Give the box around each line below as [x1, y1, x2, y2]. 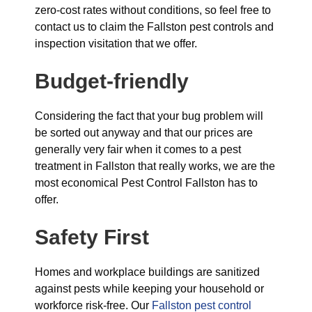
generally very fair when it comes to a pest [35, 143, 241, 155]
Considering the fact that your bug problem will [35, 110, 263, 122]
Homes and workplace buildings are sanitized [35, 266, 260, 278]
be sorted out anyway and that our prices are [35, 127, 253, 139]
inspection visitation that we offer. [35, 38, 197, 49]
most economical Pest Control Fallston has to [35, 177, 258, 189]
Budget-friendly [35, 70, 189, 93]
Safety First [35, 226, 149, 249]
